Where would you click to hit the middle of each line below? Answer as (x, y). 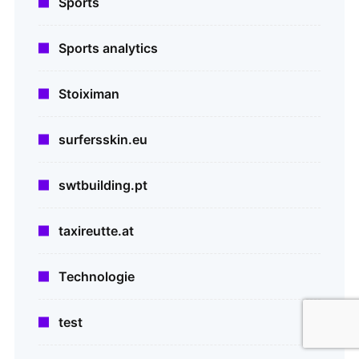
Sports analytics (108, 48)
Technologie (97, 277)
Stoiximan (89, 94)
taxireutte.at (96, 231)
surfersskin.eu (103, 140)
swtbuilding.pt (103, 186)
